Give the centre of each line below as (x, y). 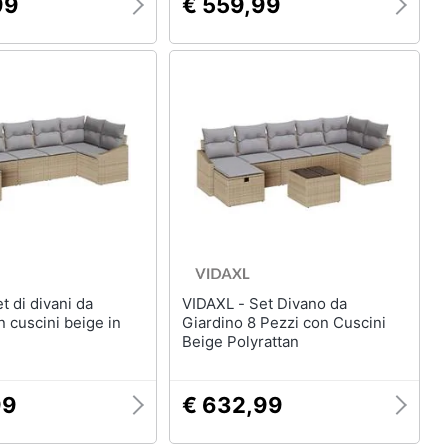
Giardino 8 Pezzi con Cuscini (283, 322)
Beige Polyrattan (240, 341)
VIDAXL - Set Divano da (215, 303)
